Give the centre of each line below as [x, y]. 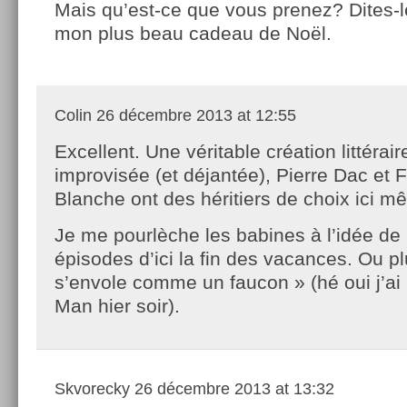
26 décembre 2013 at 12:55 [194, 115]
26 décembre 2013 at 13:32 [232, 388]
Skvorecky [92, 388]
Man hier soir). [117, 305]
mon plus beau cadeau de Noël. [193, 33]
